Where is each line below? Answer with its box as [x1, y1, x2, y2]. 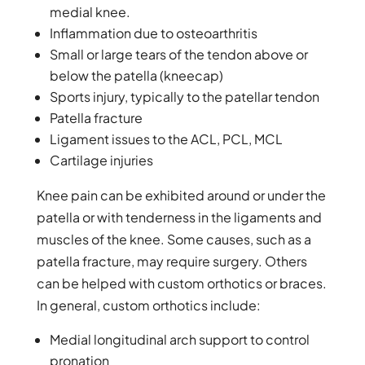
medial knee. [49, 2, 130, 20]
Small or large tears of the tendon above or [49, 45, 308, 63]
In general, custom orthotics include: [36, 296, 261, 314]
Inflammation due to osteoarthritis [49, 24, 257, 42]
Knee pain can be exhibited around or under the [36, 186, 326, 204]
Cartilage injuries [49, 151, 153, 169]
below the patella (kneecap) [49, 66, 223, 84]
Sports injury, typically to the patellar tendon [49, 87, 319, 105]
